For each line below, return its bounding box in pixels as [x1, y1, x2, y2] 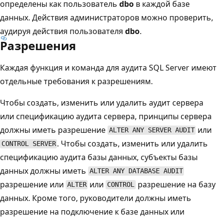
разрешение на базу [135, 179, 216, 190]
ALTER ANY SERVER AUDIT [109, 126, 195, 134]
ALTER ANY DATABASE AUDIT [89, 167, 183, 175]
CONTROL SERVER [1, 140, 56, 148]
